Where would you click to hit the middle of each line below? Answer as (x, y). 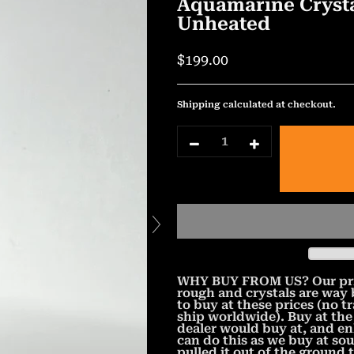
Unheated (224, 24)
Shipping (199, 104)
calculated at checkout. (279, 104)
